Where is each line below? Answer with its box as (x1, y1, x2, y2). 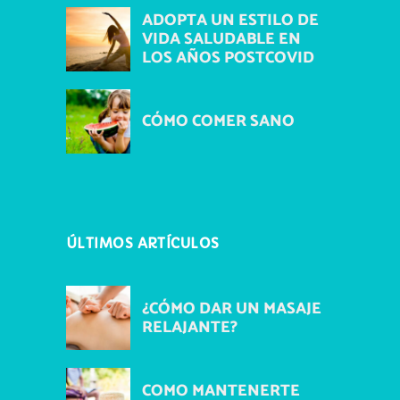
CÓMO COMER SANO (142, 108, 295, 135)
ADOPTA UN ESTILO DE (142, 7, 319, 34)
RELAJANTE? (142, 314, 237, 341)
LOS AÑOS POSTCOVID (142, 45, 314, 71)
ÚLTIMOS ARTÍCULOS (66, 235, 220, 252)
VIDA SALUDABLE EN (142, 26, 301, 53)
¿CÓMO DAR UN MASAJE (142, 296, 321, 322)
